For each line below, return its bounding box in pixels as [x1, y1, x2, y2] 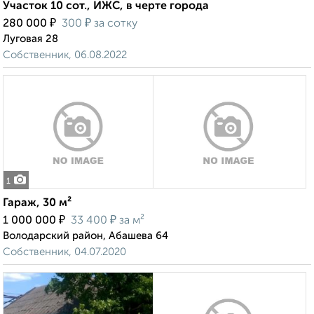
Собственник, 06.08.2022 [3, 50, 127, 61]
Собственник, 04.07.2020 [3, 247, 126, 258]
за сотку [91, 18, 137, 30]
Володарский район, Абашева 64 [3, 231, 168, 242]
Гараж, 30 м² [3, 198, 71, 210]
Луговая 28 [3, 34, 58, 45]
